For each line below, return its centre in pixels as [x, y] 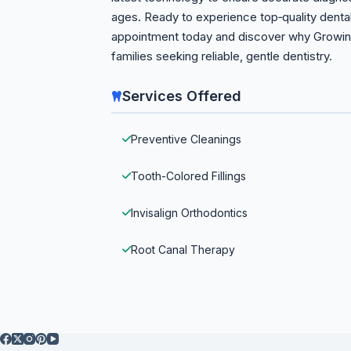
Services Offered [182, 96]
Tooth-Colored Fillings [188, 176]
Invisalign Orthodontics [189, 213]
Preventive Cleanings [186, 139]
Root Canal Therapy [183, 250]
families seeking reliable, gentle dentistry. [222, 56]
